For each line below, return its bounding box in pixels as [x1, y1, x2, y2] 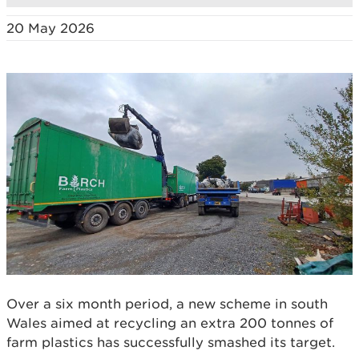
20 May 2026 [6, 20, 95, 36]
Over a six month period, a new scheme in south [6, 295, 328, 312]
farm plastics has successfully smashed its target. [6, 333, 335, 350]
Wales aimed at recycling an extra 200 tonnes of [6, 314, 333, 331]
